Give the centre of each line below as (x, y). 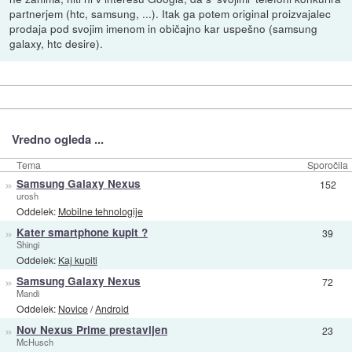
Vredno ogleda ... (57, 139)
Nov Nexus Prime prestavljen (92, 330)
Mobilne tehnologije (100, 211)
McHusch (35, 342)
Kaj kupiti (77, 259)
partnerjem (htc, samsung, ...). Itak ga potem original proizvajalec (170, 14)
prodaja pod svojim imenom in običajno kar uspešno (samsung (164, 29)
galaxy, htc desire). (57, 44)
